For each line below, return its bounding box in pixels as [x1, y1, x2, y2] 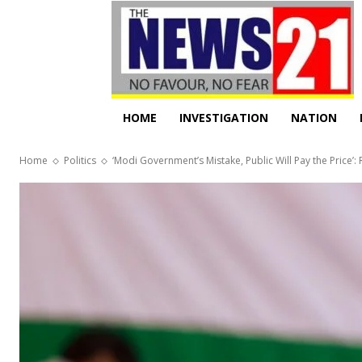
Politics [64, 154, 96, 167]
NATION [291, 110, 337, 125]
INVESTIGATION [179, 110, 268, 125]
